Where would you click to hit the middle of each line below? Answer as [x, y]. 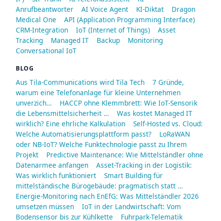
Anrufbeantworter [45, 9]
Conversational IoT [46, 50]
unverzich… [34, 103]
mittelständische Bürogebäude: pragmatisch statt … [99, 185]
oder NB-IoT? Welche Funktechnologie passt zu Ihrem [101, 144]
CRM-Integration [42, 30]
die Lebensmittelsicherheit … [62, 113]
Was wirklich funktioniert [56, 175]
